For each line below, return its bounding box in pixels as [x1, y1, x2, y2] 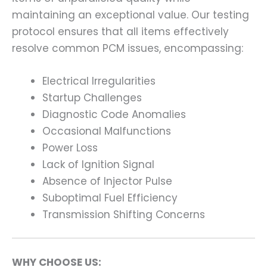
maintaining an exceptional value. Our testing [12, 7, 249, 22]
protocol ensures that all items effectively [12, 24, 229, 39]
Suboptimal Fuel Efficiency [42, 190, 178, 205]
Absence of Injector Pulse [42, 173, 172, 188]
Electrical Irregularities [42, 73, 156, 88]
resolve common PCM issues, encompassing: [12, 41, 243, 55]
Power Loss [42, 140, 98, 155]
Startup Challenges [42, 90, 142, 105]
